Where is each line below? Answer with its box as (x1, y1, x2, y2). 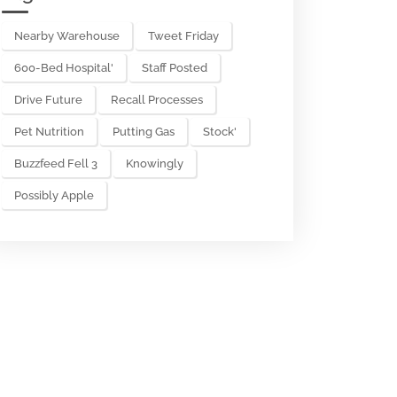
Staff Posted (142, 61, 207, 74)
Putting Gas (113, 125, 175, 138)
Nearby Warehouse (14, 29, 120, 43)
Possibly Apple (14, 189, 94, 202)
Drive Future (14, 93, 82, 106)
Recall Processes (111, 93, 203, 106)
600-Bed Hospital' (14, 61, 113, 74)
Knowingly (126, 157, 183, 170)
